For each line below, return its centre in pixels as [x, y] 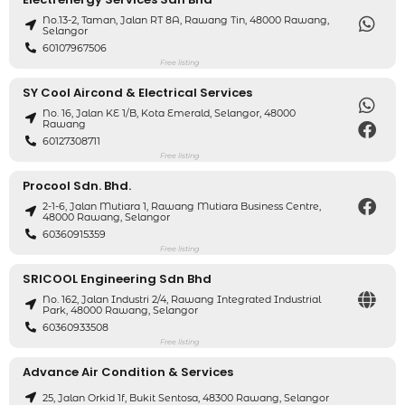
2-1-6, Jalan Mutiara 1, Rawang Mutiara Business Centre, [182, 207]
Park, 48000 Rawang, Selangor [121, 311]
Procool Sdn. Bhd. [77, 185]
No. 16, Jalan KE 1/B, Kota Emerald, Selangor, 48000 [170, 113]
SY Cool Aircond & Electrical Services [137, 92]
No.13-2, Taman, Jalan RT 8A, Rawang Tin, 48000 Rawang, [186, 20]
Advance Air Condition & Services [128, 372]
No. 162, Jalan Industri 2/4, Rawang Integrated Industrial [182, 300]
